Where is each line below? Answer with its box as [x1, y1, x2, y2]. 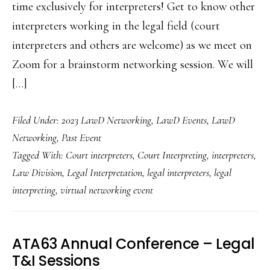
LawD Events [156, 113, 207, 127]
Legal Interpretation [67, 166, 142, 179]
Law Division [12, 166, 62, 179]
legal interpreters [147, 166, 209, 179]
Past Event [61, 131, 101, 144]
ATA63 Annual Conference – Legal [12, 234, 255, 254]
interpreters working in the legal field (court [12, 19, 220, 33]
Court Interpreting [137, 148, 207, 162]
